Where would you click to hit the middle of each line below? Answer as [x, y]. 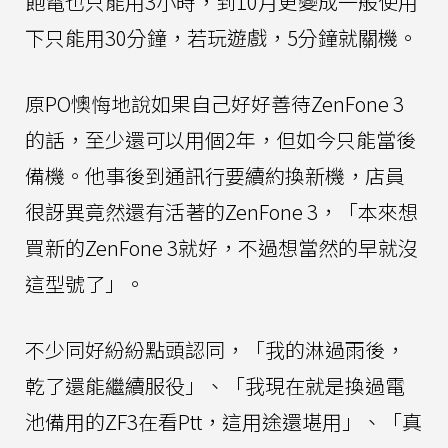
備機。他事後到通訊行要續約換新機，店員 [215, 175]
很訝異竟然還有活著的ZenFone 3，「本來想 [221, 211]
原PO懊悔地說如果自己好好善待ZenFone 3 [214, 103]
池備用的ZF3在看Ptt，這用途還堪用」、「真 [223, 421]
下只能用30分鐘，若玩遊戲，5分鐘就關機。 [221, 37]
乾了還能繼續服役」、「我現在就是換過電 [215, 385]
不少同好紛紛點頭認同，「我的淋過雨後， [215, 349]
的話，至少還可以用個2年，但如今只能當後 [220, 139]
